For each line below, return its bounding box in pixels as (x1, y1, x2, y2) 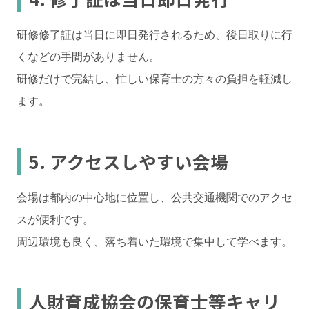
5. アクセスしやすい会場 (29, 148, 228, 174)
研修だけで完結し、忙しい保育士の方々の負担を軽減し (17, 70, 292, 87)
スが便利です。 (17, 210, 94, 227)
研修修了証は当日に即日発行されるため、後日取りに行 (17, 26, 292, 43)
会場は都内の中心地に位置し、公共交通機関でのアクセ (17, 188, 292, 205)
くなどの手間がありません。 (17, 48, 160, 65)
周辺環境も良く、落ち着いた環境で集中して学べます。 (17, 232, 292, 249)
